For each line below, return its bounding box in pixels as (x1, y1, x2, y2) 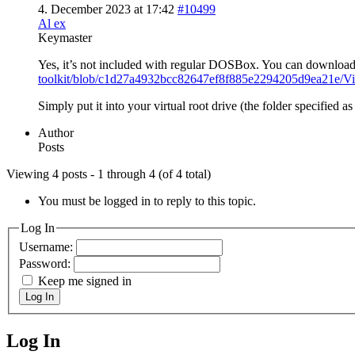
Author (38, 125, 74, 139)
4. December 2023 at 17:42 (38, 2, 174, 16)
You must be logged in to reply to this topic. (38, 193, 256, 208)
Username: (19, 240, 76, 254)
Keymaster (38, 30, 92, 44)
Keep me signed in (38, 274, 132, 288)
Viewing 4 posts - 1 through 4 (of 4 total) (6, 166, 211, 181)
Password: (19, 257, 74, 271)
